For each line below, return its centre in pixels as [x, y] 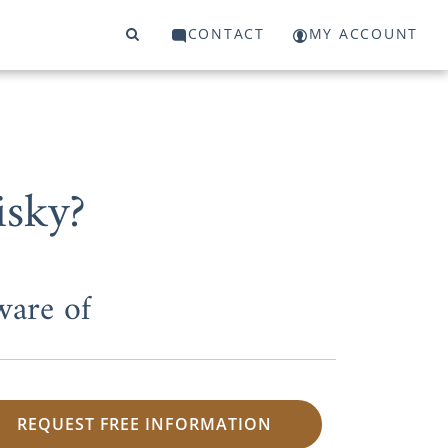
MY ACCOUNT [363, 34]
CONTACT [226, 34]
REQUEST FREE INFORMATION [144, 424]
